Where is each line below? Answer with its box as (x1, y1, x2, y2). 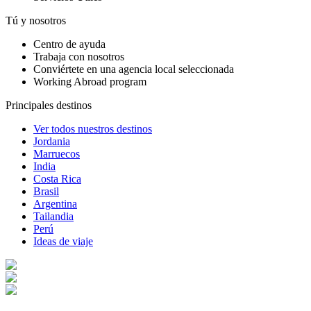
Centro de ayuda (33, 38, 106, 51)
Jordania (33, 135, 70, 148)
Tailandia (33, 210, 74, 223)
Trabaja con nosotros (33, 51, 124, 63)
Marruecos (33, 148, 80, 160)
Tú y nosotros (6, 15, 66, 27)
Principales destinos (6, 99, 92, 112)
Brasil (33, 185, 59, 198)
